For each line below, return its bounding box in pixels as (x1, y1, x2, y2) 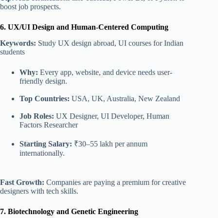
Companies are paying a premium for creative (44, 178, 186, 186)
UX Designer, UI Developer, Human (54, 111, 169, 120)
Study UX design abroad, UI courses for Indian (36, 38, 183, 47)
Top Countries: (19, 94, 70, 103)
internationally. (19, 148, 65, 157)
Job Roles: (19, 111, 54, 120)
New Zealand (138, 94, 180, 103)
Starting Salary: (19, 139, 72, 148)
